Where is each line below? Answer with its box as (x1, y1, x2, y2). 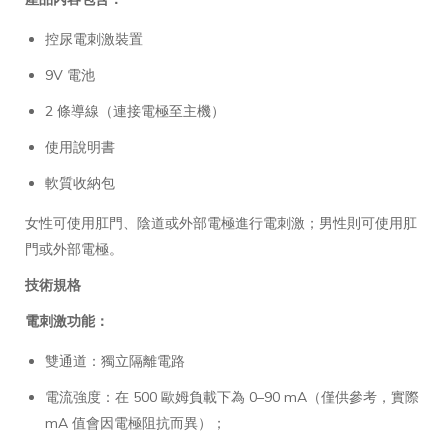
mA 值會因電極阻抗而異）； (45, 413, 226, 432)
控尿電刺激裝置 (45, 29, 143, 48)
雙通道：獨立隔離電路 (45, 351, 185, 370)
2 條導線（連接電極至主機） (45, 101, 225, 120)
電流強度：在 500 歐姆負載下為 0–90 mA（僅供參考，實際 (45, 387, 419, 406)
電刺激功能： (25, 311, 109, 330)
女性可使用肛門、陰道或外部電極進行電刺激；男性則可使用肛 (25, 213, 417, 232)
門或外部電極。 (25, 239, 123, 258)
